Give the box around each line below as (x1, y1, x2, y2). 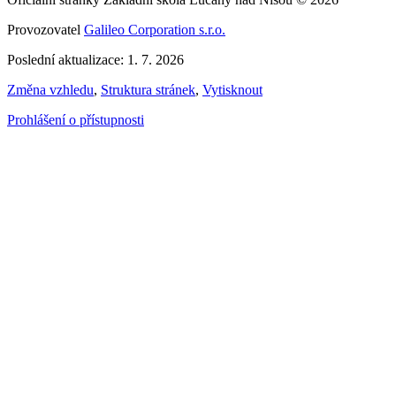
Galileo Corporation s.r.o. (84, 22, 225, 38)
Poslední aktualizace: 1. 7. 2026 (7, 52, 184, 68)
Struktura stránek (101, 82, 195, 98)
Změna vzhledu (7, 82, 94, 98)
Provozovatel (7, 22, 84, 38)
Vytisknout (202, 82, 263, 98)
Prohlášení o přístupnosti (7, 112, 144, 128)
